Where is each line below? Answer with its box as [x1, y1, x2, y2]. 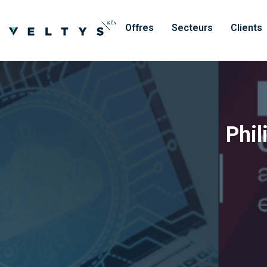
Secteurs [172, 22, 213, 33]
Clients [231, 22, 262, 33]
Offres [125, 22, 154, 33]
